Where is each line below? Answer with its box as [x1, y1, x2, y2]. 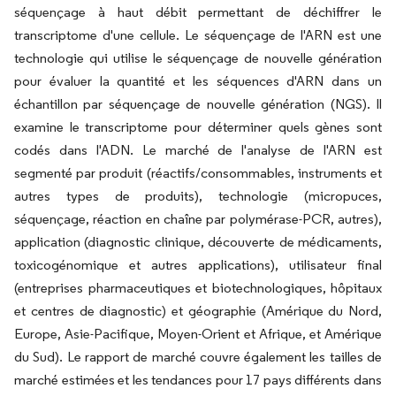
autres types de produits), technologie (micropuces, [14, 187, 382, 204]
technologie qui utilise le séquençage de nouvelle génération [14, 49, 382, 66]
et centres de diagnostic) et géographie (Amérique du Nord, [14, 301, 382, 319]
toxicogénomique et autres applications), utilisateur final [14, 255, 382, 273]
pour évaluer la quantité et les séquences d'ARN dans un [14, 72, 382, 89]
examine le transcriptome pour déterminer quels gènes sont [14, 118, 382, 135]
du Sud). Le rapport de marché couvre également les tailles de [14, 347, 382, 365]
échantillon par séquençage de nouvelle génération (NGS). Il [14, 95, 382, 112]
